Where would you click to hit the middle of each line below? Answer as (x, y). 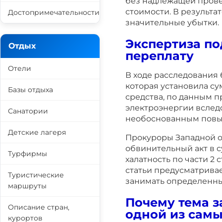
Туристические (36, 175)
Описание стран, (39, 207)
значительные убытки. (172, 23)
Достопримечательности (54, 12)
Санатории (28, 111)
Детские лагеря (37, 132)
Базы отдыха (30, 90)
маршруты (27, 186)
